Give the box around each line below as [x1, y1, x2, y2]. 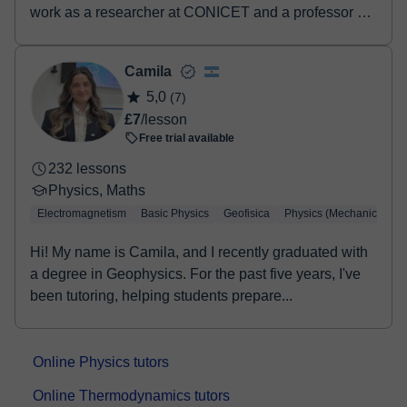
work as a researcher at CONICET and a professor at [30, 5, 369, 20]
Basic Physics [141, 207, 209, 220]
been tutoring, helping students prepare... [30, 288, 293, 303]
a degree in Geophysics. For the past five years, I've [30, 266, 361, 282]
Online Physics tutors [33, 354, 169, 370]
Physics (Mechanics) [284, 207, 386, 220]
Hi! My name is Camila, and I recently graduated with [30, 244, 368, 260]
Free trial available [139, 132, 234, 144]
